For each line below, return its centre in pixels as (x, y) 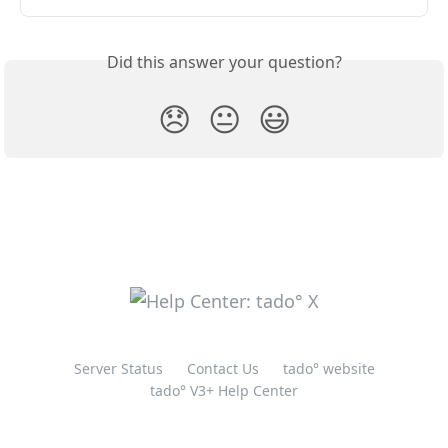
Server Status (118, 369)
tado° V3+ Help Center (224, 391)
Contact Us (222, 369)
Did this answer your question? (224, 62)
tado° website (328, 369)
